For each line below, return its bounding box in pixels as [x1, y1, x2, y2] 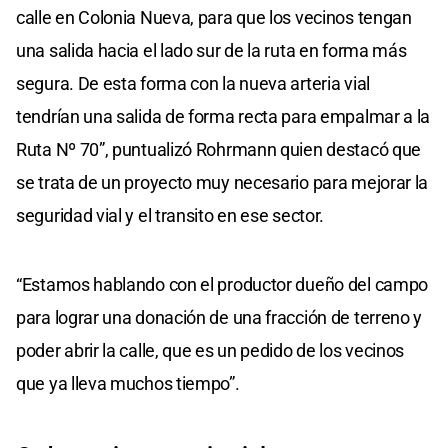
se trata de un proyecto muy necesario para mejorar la [16, 171, 429, 193]
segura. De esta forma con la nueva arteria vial [16, 72, 370, 94]
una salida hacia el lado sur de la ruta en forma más [16, 39, 407, 61]
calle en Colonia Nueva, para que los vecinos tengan [16, 6, 412, 28]
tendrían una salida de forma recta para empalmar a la [16, 105, 431, 127]
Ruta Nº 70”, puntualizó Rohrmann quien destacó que [16, 138, 422, 160]
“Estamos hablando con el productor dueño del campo [16, 273, 429, 295]
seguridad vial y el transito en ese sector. [16, 204, 325, 226]
